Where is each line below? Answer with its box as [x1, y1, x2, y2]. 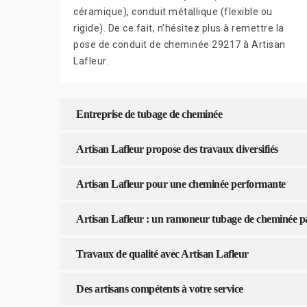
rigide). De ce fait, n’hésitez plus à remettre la [73, 22, 284, 34]
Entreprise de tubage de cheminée [76, 108, 222, 120]
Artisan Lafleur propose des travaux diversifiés [76, 143, 278, 155]
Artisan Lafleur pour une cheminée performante [76, 177, 286, 190]
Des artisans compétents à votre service [76, 282, 243, 295]
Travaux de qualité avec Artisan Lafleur [76, 247, 249, 260]
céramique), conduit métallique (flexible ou [73, 5, 273, 17]
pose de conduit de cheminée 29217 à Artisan [73, 38, 286, 50]
